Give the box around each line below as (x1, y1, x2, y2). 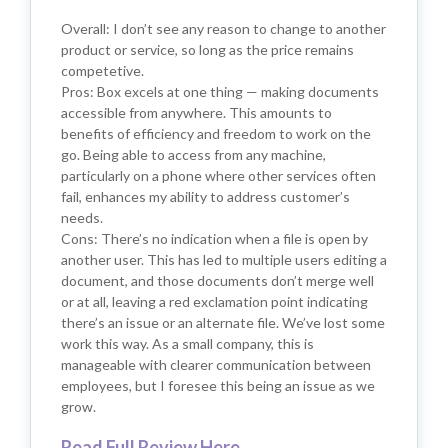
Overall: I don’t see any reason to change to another (61, 19, 386, 37)
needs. (61, 208, 103, 226)
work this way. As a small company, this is (61, 334, 314, 352)
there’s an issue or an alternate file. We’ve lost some (61, 313, 385, 331)
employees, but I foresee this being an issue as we (61, 376, 375, 394)
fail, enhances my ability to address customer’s (61, 187, 350, 205)
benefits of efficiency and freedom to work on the (61, 124, 371, 142)
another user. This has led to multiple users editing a (61, 250, 387, 268)
